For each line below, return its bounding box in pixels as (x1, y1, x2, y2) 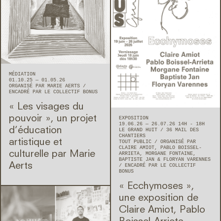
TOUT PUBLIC (119, 139, 154, 145)
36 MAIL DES (166, 127, 199, 133)
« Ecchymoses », (119, 181, 194, 191)
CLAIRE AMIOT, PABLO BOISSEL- (119, 145, 202, 150)
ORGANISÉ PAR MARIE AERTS (9, 83, 83, 89)
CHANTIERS (119, 133, 146, 139)
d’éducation (9, 126, 62, 136)
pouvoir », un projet (9, 114, 97, 124)
